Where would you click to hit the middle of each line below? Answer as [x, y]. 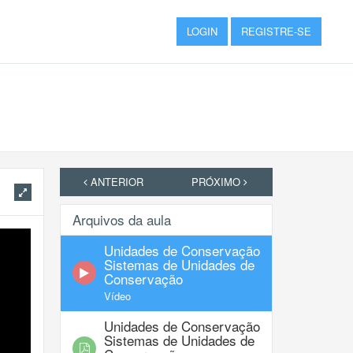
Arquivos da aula [122, 219]
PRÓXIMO [217, 182]
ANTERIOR [115, 182]
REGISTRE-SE [276, 31]
